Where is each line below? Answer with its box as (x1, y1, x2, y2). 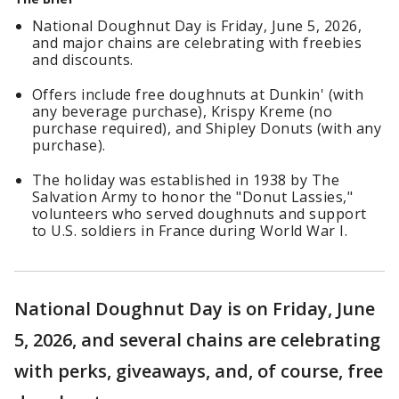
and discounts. (32, 50, 134, 69)
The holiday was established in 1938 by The (32, 170, 340, 190)
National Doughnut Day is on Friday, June (14, 297, 375, 321)
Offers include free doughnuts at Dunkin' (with (32, 85, 364, 104)
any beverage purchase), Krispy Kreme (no (32, 102, 333, 121)
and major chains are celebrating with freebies (32, 33, 362, 53)
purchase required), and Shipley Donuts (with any (32, 118, 382, 138)
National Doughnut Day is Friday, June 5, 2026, (32, 16, 362, 36)
